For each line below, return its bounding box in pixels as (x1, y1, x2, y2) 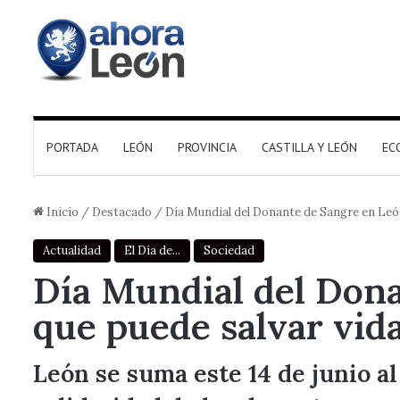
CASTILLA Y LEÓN (262, 139, 357, 155)
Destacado (92, 204, 152, 220)
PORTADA (46, 139, 98, 155)
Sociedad (204, 243, 254, 258)
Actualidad (43, 243, 101, 258)
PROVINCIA (178, 139, 237, 155)
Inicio (44, 204, 79, 220)
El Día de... (124, 243, 180, 258)
